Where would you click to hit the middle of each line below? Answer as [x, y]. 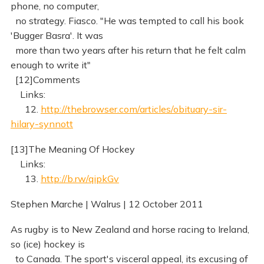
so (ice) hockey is [47, 244]
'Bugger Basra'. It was [57, 36]
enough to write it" [50, 65]
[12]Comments [45, 80]
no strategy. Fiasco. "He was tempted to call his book [127, 21]
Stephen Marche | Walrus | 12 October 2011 [107, 204]
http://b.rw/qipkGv [80, 179]
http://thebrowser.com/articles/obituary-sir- [133, 109]
